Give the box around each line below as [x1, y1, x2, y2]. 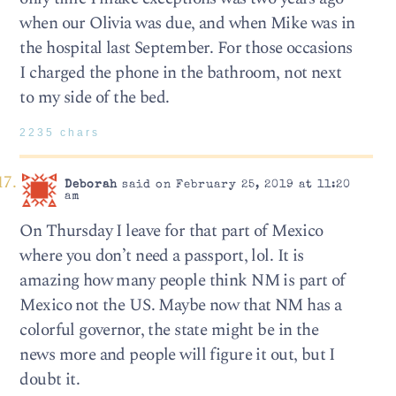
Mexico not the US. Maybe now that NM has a [19, 292, 342, 318]
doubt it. [19, 366, 80, 392]
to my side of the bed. [19, 84, 170, 110]
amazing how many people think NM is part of [19, 267, 346, 293]
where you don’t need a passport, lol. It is [19, 242, 304, 269]
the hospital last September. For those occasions [19, 34, 353, 61]
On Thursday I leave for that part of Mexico [19, 217, 324, 244]
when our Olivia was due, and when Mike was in [19, 10, 355, 36]
